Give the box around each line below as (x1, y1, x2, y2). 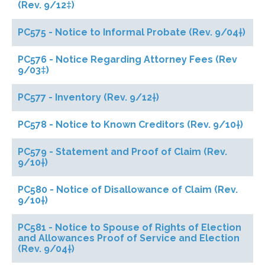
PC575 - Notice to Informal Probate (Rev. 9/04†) (18, 27, 245, 38)
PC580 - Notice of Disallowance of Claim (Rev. (18, 184, 238, 195)
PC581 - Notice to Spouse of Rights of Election (18, 222, 241, 233)
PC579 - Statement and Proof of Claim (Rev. (18, 146, 227, 157)
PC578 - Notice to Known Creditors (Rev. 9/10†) (18, 119, 243, 130)
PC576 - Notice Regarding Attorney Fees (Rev (18, 54, 237, 65)
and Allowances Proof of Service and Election (18, 232, 240, 244)
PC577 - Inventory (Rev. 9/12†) (18, 92, 159, 103)
